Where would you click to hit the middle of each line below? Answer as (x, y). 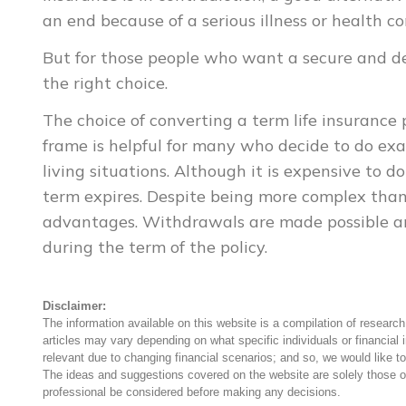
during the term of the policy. (155, 246)
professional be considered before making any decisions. (192, 391)
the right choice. (105, 82)
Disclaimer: (74, 305)
